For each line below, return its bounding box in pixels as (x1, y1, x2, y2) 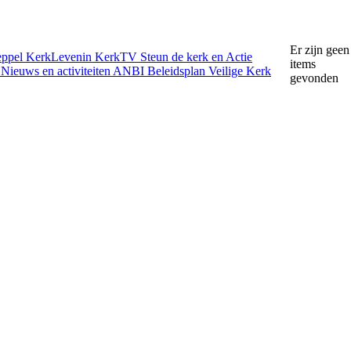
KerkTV (95, 50, 140, 63)
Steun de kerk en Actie (140, 50, 252, 63)
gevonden (290, 71, 338, 85)
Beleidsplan (147, 64, 208, 78)
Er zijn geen (290, 43, 349, 56)
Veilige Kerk (208, 64, 271, 78)
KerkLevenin (26, 50, 95, 63)
